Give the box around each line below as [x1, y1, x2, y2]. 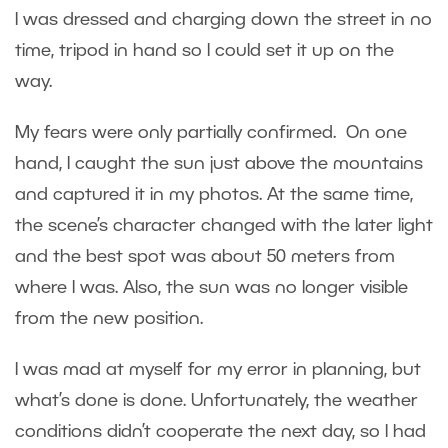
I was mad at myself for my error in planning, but [15, 362, 421, 379]
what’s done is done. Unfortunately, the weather [15, 393, 418, 410]
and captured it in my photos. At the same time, [15, 187, 413, 204]
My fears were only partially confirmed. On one [15, 125, 407, 142]
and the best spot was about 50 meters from [15, 249, 395, 266]
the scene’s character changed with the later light [15, 218, 433, 235]
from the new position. [15, 311, 213, 328]
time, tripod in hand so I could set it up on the [15, 43, 394, 60]
